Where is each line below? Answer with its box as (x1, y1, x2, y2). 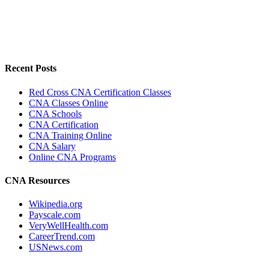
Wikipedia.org (29, 199, 82, 210)
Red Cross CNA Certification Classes (29, 86, 171, 97)
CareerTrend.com (29, 231, 95, 242)
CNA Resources (5, 175, 70, 186)
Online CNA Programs (29, 151, 116, 162)
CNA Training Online (29, 130, 112, 141)
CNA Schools (29, 108, 82, 119)
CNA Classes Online (29, 97, 108, 108)
